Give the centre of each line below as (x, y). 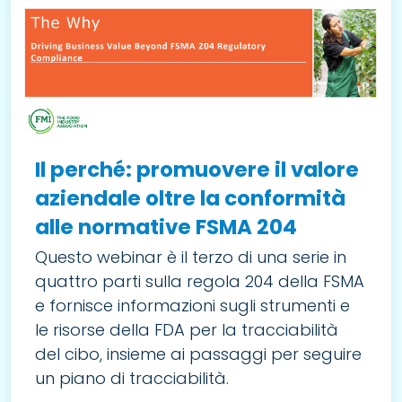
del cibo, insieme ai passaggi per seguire (198, 354)
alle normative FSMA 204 (166, 227)
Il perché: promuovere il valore (197, 169)
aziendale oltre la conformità (190, 198)
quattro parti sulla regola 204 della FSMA (200, 281)
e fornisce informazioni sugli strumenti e (192, 305)
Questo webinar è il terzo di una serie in (191, 257)
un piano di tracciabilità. (132, 378)
